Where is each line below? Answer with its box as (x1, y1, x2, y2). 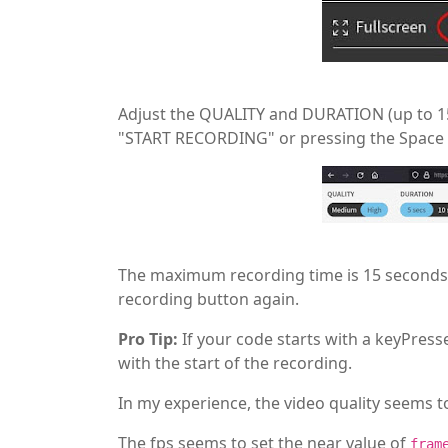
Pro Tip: (118, 327, 178, 350)
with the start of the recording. (118, 351, 352, 374)
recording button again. (118, 287, 299, 310)
